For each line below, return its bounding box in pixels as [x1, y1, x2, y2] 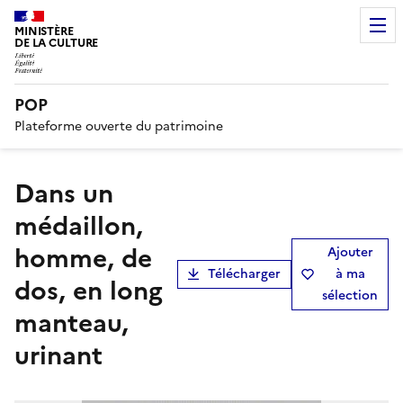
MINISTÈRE [14, 22, 74, 40]
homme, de [14, 238, 152, 277]
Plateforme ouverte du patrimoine [14, 116, 223, 136]
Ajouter [327, 242, 373, 262]
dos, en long [14, 271, 163, 309]
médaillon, [14, 206, 143, 245]
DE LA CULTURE [14, 34, 99, 51]
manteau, [14, 303, 129, 342]
